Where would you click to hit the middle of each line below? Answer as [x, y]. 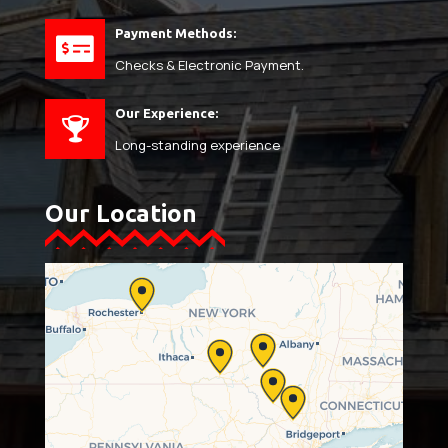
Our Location [121, 213]
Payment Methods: [175, 33]
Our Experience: [166, 113]
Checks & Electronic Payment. [209, 65]
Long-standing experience [197, 145]
